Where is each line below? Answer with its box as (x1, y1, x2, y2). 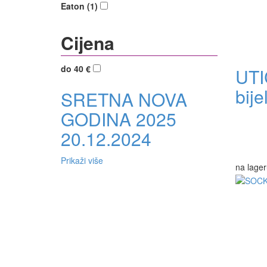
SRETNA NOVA (61, 86, 187, 113)
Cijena (61, 30, 114, 56)
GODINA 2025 (61, 106, 176, 132)
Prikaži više (61, 154, 103, 167)
